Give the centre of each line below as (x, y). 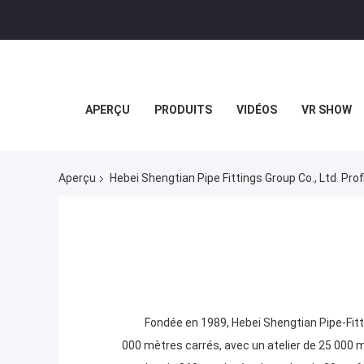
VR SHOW (327, 110)
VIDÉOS (257, 110)
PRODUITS (183, 110)
